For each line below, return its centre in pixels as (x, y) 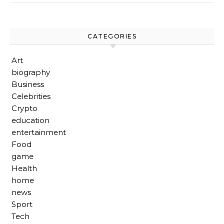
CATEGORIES (112, 36)
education (30, 120)
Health (24, 168)
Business (28, 84)
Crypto (24, 108)
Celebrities (31, 96)
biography (31, 72)
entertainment (39, 132)
